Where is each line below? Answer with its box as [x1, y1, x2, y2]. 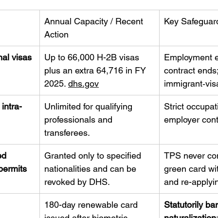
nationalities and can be [44, 163, 139, 174]
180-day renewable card [44, 200, 140, 210]
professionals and [44, 114, 115, 125]
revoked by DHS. [44, 177, 110, 187]
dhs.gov [68, 78, 99, 89]
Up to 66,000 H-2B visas [44, 52, 142, 62]
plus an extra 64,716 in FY [44, 65, 148, 75]
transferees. [44, 127, 90, 138]
